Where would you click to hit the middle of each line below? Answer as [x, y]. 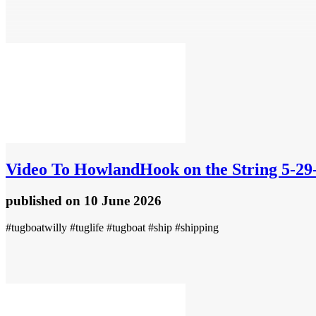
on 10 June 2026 [114, 200]
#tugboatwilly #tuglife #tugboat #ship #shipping [112, 228]
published [36, 200]
